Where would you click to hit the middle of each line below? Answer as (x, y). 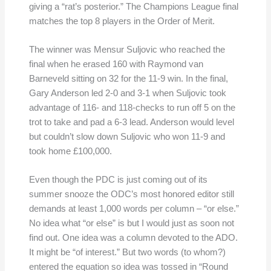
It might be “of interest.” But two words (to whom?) (127, 253)
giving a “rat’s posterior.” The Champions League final (133, 6)
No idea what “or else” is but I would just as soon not (131, 224)
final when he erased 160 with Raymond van (116, 64)
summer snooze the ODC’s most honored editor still (131, 194)
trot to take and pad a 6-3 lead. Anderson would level (131, 122)
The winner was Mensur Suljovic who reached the (127, 49)
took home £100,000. (70, 151)
